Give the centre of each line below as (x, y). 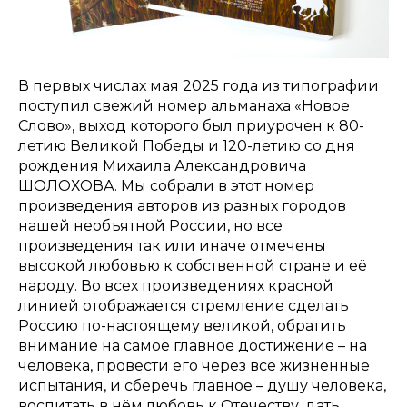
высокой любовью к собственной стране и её (193, 265)
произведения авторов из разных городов (182, 205)
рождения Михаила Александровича (162, 165)
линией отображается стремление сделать (184, 305)
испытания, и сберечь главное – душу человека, (202, 385)
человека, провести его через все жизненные (194, 365)
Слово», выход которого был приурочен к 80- (191, 125)
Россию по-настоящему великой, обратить (182, 325)
